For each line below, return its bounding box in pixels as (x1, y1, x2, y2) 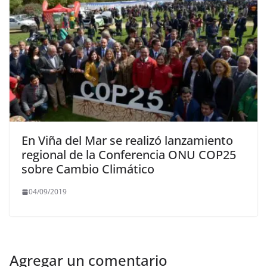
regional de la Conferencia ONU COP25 (21, 147, 236, 163)
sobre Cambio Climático (21, 161, 154, 178)
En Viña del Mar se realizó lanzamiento (21, 132, 233, 149)
